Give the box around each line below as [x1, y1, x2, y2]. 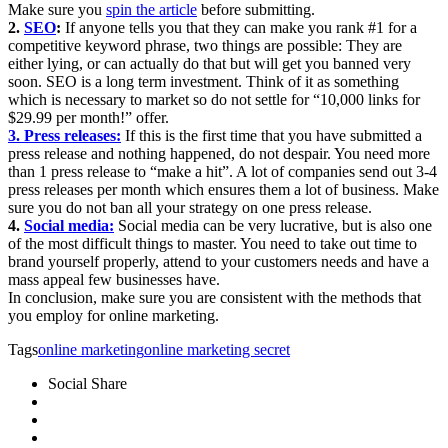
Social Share [48, 375, 127, 393]
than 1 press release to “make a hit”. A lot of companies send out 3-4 [8, 163, 437, 181]
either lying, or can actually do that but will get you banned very [8, 55, 411, 73]
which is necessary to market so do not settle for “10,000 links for [8, 91, 420, 109]
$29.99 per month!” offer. [8, 109, 169, 127]
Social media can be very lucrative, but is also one [118, 217, 432, 235]
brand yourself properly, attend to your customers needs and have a [8, 253, 429, 271]
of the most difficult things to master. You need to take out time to [8, 235, 417, 253]
